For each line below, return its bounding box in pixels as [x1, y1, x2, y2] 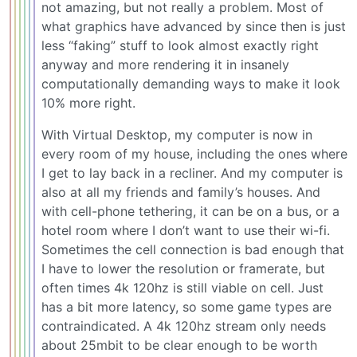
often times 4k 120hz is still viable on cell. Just [41, 279, 324, 296]
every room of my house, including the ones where [41, 145, 347, 162]
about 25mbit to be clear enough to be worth [41, 336, 317, 353]
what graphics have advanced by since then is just [41, 18, 346, 34]
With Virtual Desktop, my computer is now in [41, 126, 312, 143]
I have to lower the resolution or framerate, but [41, 260, 325, 277]
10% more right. [41, 94, 135, 111]
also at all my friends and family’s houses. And [41, 183, 320, 200]
